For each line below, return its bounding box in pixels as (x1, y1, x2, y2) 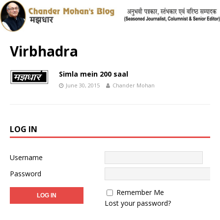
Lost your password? (105, 198, 171, 208)
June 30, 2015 (66, 81, 100, 89)
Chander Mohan (112, 81, 155, 89)
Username (10, 152, 43, 162)
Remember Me (116, 187, 164, 197)
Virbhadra (10, 41, 78, 60)
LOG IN (10, 123, 37, 135)
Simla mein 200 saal (59, 69, 128, 79)
